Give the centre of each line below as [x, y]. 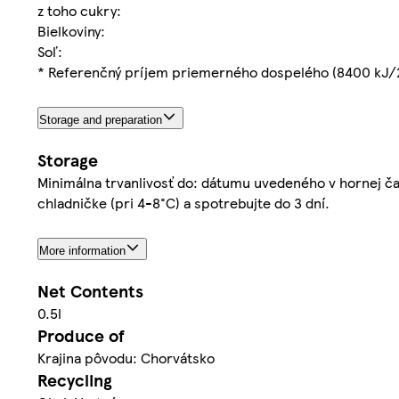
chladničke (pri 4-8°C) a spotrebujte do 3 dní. [183, 203]
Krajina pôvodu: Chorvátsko [126, 358]
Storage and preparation [101, 120]
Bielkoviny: [71, 31]
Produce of [81, 336]
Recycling [75, 380]
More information [82, 251]
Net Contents [90, 291]
